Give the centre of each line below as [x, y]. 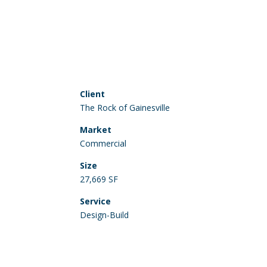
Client [93, 94]
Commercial [103, 143]
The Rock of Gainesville [125, 107]
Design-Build [105, 215]
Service [96, 201]
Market [96, 129]
